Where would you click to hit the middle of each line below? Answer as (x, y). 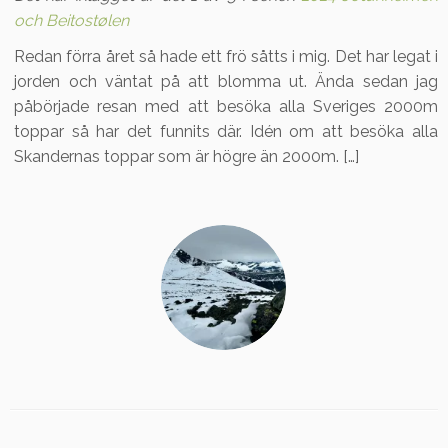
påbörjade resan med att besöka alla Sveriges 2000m (226, 106)
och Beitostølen (72, 20)
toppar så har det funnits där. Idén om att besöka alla (226, 131)
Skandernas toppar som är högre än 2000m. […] (187, 156)
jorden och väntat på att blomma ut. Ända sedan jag (226, 81)
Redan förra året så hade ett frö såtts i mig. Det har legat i (226, 56)
